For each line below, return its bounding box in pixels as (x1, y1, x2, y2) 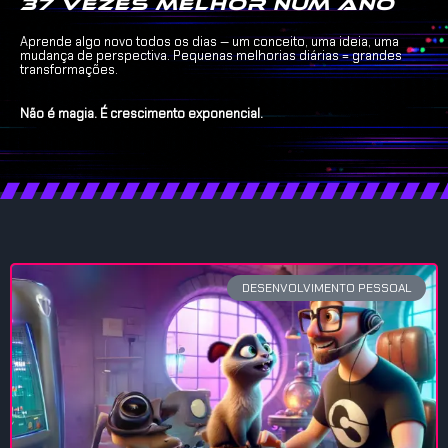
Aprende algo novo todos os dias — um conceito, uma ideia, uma (20, 32, 399, 50)
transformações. (20, 60, 118, 78)
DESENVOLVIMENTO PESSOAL (241, 280, 412, 297)
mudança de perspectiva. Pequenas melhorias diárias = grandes (20, 46, 402, 64)
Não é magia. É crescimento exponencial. (20, 104, 263, 122)
